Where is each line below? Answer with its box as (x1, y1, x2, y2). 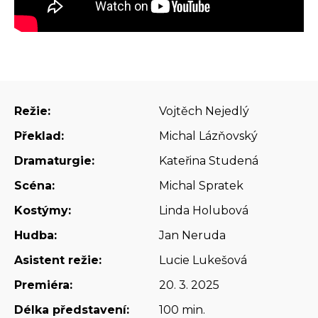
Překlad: (13, 129, 64, 143)
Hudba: (13, 229, 57, 243)
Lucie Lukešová (159, 253, 247, 268)
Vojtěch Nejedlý (159, 104, 249, 119)
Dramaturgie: (13, 154, 94, 168)
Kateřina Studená (159, 154, 258, 168)
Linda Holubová (159, 204, 248, 218)
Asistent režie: (13, 253, 102, 268)
